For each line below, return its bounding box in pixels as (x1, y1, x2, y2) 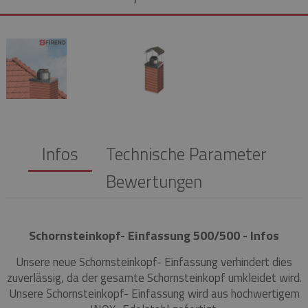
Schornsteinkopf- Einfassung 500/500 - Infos (29, 226, 279, 245)
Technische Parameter (105, 141, 267, 168)
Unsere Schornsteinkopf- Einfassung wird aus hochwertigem (8, 285, 300, 303)
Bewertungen (106, 168, 202, 195)
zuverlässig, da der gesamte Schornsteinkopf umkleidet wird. (6, 269, 302, 287)
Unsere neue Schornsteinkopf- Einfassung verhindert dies (16, 253, 292, 272)
